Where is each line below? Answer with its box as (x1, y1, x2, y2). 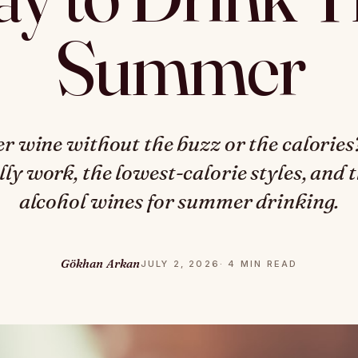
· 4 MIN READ (219, 257, 298, 269)
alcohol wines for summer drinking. (18, 189, 340, 214)
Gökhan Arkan (60, 256, 141, 271)
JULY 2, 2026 (140, 257, 220, 269)
